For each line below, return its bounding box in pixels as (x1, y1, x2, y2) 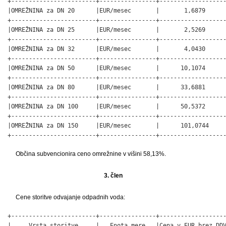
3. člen (103, 172, 123, 179)
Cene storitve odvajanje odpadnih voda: (16, 193, 125, 201)
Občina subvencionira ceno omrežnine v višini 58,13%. (16, 150, 166, 157)
